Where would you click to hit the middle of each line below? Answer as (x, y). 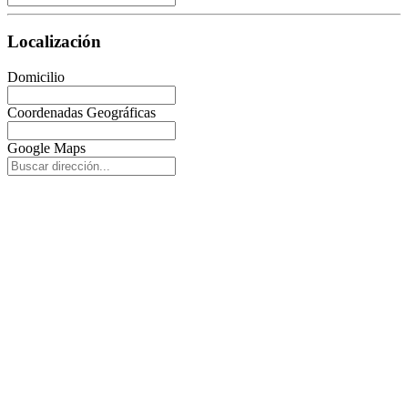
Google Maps (46, 148)
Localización (54, 42)
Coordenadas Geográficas (82, 112)
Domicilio (36, 77)
